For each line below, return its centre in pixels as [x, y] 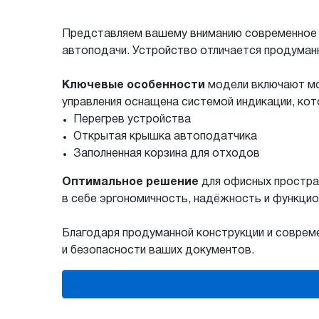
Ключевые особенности [134, 85]
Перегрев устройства [132, 119]
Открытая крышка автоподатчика [165, 136]
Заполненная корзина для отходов [167, 153]
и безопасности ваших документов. [158, 250]
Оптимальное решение [130, 182]
